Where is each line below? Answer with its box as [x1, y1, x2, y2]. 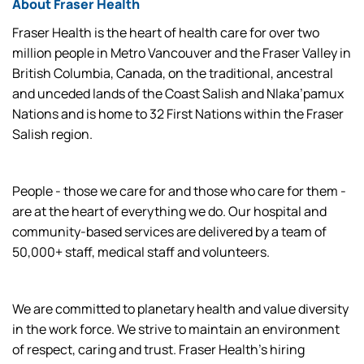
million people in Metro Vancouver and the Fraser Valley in [12, 44, 351, 62]
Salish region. [12, 125, 93, 143]
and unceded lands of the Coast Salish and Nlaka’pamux [12, 84, 344, 102]
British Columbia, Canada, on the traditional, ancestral [12, 64, 333, 82]
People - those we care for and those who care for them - [12, 182, 346, 200]
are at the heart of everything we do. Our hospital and [12, 202, 327, 220]
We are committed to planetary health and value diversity [12, 300, 349, 318]
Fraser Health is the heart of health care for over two [12, 24, 319, 41]
